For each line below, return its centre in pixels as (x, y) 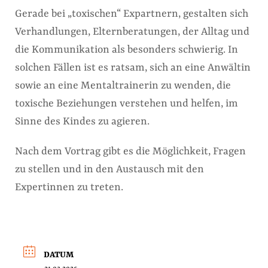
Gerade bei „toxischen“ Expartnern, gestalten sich (132, 14)
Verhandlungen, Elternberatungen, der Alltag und (132, 32)
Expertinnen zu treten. (69, 187)
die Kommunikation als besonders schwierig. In (127, 50)
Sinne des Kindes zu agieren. (82, 121)
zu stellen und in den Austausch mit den (109, 169)
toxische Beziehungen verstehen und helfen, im (127, 103)
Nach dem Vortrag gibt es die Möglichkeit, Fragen (130, 151)
